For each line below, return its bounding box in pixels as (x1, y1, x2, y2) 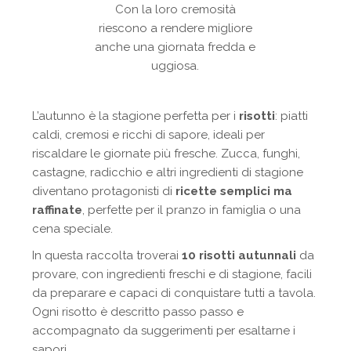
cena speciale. (32, 222, 114, 236)
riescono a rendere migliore (98, 21, 252, 35)
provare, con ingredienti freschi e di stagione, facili (32, 267, 313, 281)
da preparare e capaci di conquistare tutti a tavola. (32, 286, 317, 300)
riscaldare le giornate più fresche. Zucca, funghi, (32, 147, 301, 161)
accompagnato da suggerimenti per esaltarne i (32, 324, 296, 338)
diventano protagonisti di (32, 184, 176, 198)
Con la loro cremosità (114, 2, 236, 16)
